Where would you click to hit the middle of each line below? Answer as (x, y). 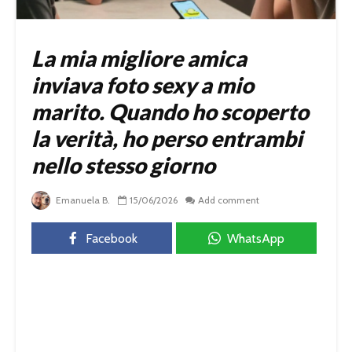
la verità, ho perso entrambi (167, 139)
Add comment (229, 200)
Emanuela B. (82, 200)
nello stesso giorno (123, 165)
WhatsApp (256, 239)
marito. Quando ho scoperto (170, 112)
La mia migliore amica (139, 59)
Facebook (111, 239)
